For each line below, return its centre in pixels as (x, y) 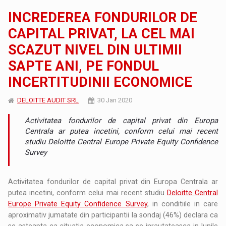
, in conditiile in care (182, 204)
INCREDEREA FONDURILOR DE (103, 17)
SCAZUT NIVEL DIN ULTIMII (95, 50)
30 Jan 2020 (115, 100)
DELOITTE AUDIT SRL (48, 100)
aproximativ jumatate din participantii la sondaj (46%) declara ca (113, 215)
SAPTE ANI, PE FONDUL (84, 66)
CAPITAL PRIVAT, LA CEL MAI (102, 34)
